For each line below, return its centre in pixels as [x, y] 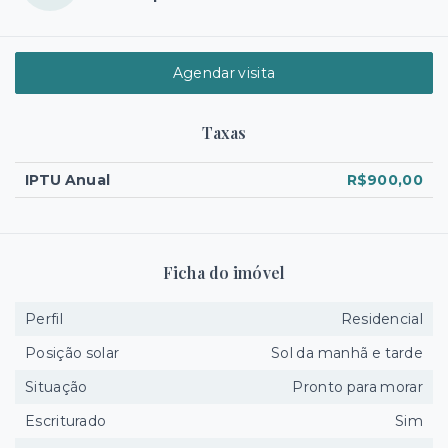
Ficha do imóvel [224, 272]
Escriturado [66, 421]
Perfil [44, 319]
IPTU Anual [68, 180]
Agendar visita [224, 73]
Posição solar [72, 353]
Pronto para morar [357, 387]
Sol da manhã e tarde [347, 353]
